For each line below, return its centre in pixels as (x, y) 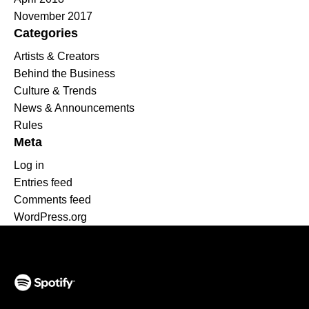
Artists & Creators (57, 56)
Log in (29, 165)
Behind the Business (64, 73)
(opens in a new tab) (63, 298)
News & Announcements (74, 108)
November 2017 (53, 16)
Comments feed (52, 199)
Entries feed (43, 182)
